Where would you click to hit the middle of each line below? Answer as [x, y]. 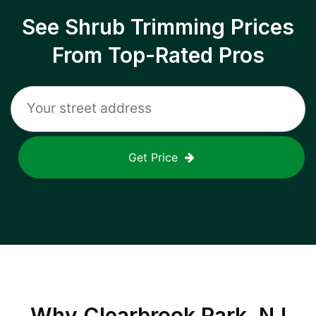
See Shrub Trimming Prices [158, 27]
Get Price [153, 157]
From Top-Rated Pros [158, 55]
